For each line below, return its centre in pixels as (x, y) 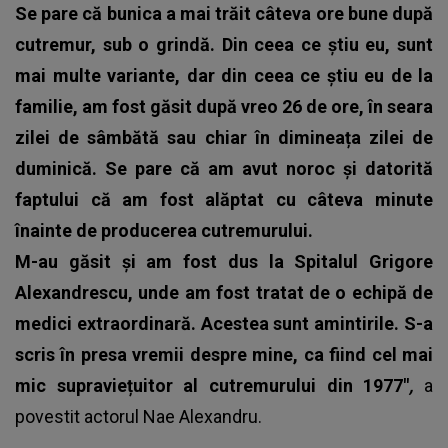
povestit (49, 416)
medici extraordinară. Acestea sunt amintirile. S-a (224, 323)
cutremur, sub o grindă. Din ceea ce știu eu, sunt (224, 44)
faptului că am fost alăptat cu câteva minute (224, 199)
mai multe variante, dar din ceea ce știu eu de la (224, 75)
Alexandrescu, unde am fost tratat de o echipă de (224, 292)
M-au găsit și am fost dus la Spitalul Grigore (224, 261)
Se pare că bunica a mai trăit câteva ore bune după (224, 13)
